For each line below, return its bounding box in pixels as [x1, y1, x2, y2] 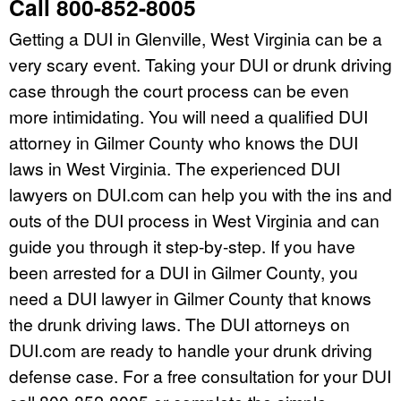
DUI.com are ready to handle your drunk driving [9, 337, 372, 362]
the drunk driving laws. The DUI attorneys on [9, 311, 350, 336]
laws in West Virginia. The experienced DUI [9, 155, 340, 180]
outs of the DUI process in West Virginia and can [9, 207, 380, 232]
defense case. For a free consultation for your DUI [9, 363, 391, 388]
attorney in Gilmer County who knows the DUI [9, 129, 358, 154]
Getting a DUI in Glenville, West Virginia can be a [9, 25, 382, 50]
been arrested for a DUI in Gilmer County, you [9, 259, 358, 284]
